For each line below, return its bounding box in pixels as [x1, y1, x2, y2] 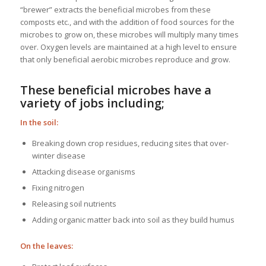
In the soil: [20, 117, 58, 128]
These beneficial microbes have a [20, 82, 211, 98]
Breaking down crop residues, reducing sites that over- [31, 138, 229, 149]
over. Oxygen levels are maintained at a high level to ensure [20, 42, 237, 52]
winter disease [31, 150, 85, 161]
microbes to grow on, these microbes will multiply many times [20, 29, 239, 40]
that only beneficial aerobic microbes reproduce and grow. [20, 54, 230, 65]
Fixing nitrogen [31, 182, 84, 194]
